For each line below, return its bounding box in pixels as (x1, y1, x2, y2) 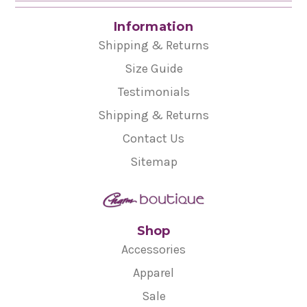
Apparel (133, 265, 174, 281)
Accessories (121, 242, 186, 258)
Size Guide (124, 60, 183, 76)
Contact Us (123, 130, 184, 146)
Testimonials (117, 84, 190, 99)
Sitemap (130, 153, 177, 169)
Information (114, 19, 193, 34)
